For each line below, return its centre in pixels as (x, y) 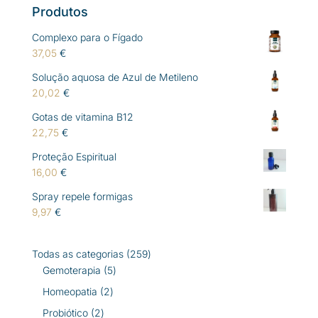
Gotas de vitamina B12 (82, 116)
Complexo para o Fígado (87, 37)
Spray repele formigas (82, 196)
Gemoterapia (71, 270)
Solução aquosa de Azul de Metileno (115, 77)
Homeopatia (70, 291)
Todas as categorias (77, 253)
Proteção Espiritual (74, 156)
